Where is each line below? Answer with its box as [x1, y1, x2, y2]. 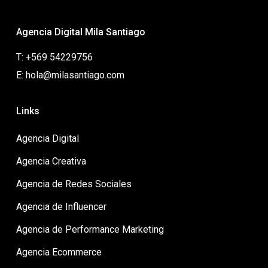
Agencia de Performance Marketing [16, 224, 164, 236]
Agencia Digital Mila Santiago [16, 26, 145, 38]
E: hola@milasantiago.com [16, 69, 124, 81]
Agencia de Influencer [16, 201, 106, 213]
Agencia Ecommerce [16, 246, 102, 258]
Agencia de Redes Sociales [16, 178, 132, 190]
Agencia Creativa [16, 156, 86, 167]
